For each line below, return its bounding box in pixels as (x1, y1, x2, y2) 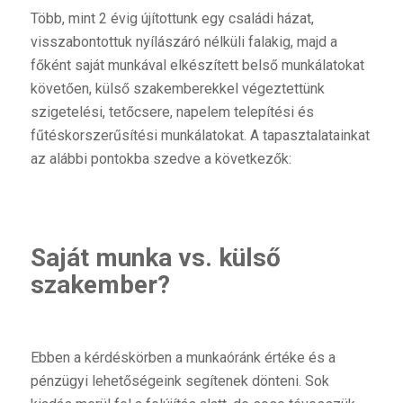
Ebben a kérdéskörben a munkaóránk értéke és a (30, 349, 336, 367)
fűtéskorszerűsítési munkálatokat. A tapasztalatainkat (30, 127, 370, 145)
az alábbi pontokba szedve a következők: (30, 150, 291, 168)
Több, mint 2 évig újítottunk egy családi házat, (30, 10, 318, 28)
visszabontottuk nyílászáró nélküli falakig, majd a (30, 33, 337, 51)
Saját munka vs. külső (30, 242, 281, 273)
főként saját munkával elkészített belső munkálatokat (30, 57, 364, 75)
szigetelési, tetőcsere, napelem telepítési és (30, 103, 314, 121)
